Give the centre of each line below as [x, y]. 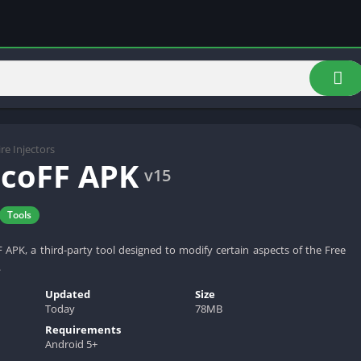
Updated [67, 294]
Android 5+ [71, 344]
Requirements [83, 329]
